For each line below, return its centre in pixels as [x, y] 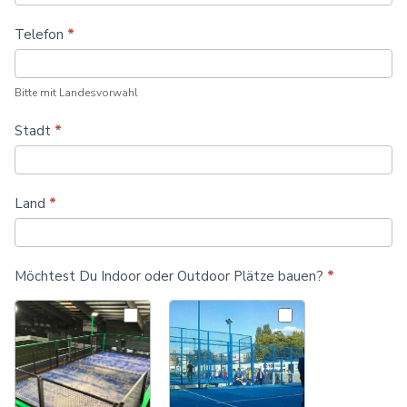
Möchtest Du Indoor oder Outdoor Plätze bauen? [171, 276]
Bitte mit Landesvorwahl [76, 92]
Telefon [41, 34]
